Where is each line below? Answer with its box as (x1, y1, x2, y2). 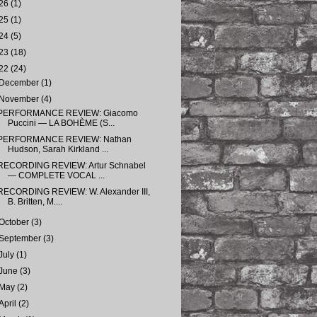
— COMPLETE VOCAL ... (7, 171, 105, 180)
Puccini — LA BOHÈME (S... (7, 118, 115, 128)
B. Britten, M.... (7, 197, 62, 207)
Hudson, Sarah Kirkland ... (7, 144, 108, 154)
